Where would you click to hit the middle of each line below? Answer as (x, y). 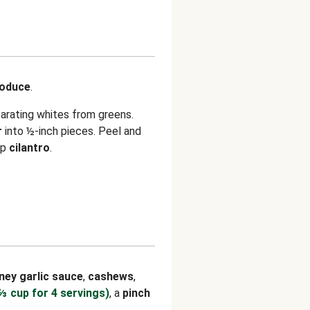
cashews (111, 276)
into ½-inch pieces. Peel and (72, 131)
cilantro (29, 148)
